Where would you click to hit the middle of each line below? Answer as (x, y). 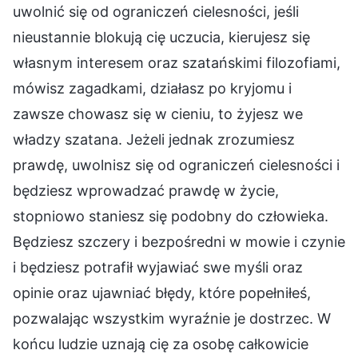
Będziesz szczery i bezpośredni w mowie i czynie (179, 241)
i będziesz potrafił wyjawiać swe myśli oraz (158, 267)
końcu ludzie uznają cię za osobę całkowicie (161, 344)
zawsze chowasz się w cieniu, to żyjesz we (158, 113)
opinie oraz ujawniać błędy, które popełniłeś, (162, 292)
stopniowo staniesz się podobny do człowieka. (171, 216)
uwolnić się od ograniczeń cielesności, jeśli (156, 11)
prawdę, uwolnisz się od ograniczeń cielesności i (176, 165)
